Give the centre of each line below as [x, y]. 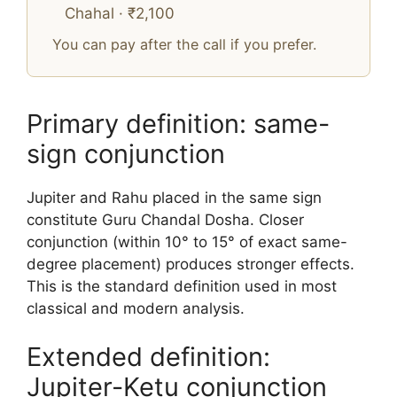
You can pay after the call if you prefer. [184, 44]
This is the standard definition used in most [182, 286]
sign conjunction [126, 153]
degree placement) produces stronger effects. [191, 264]
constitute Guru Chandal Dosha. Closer [165, 219]
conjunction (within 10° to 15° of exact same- [187, 241]
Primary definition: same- [178, 123]
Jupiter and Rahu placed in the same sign [174, 197]
